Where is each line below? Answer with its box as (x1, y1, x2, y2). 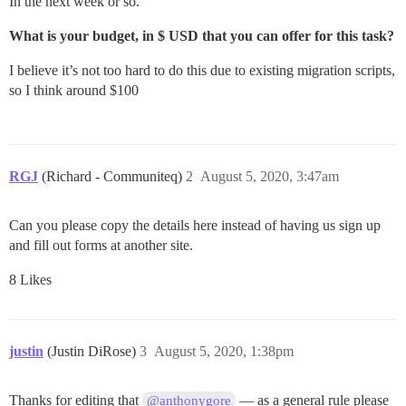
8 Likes (9, 272, 52, 287)
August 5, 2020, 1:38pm (154, 343, 294, 359)
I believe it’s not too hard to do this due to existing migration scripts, (9, 63, 395, 78)
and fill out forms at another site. (9, 237, 193, 253)
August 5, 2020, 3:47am (200, 169, 339, 184)
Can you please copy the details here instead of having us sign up (9, 217, 381, 233)
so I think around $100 (9, 82, 139, 98)
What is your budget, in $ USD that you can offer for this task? (9, 28, 394, 43)
